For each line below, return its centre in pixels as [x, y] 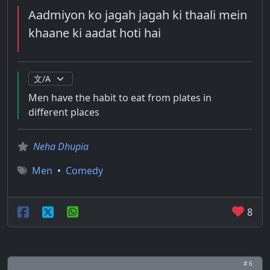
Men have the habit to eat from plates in [120, 98]
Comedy [84, 171]
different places [64, 112]
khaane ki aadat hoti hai [95, 33]
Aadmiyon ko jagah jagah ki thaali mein [138, 15]
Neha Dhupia [61, 146]
